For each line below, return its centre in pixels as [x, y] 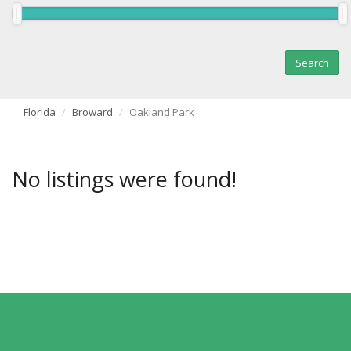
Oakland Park [162, 112]
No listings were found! [124, 179]
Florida [40, 112]
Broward [92, 112]
